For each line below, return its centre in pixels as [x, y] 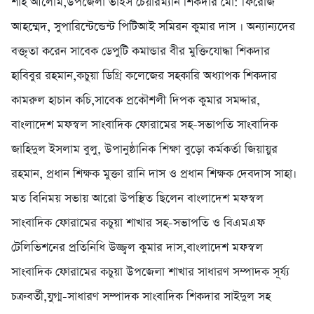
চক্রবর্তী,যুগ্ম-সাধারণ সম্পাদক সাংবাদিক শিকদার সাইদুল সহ [141, 297]
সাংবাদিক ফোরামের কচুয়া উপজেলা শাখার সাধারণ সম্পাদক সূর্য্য [150, 273]
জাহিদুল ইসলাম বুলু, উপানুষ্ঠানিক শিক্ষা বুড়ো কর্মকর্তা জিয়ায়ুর [144, 150]
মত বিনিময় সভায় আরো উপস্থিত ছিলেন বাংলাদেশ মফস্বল [137, 199]
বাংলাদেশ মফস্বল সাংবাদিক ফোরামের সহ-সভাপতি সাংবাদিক [144, 125]
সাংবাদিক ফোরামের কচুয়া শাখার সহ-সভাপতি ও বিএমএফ [138, 224]
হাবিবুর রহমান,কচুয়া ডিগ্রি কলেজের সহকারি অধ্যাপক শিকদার [144, 76]
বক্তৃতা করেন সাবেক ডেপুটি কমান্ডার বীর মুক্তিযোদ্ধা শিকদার [141, 52]
